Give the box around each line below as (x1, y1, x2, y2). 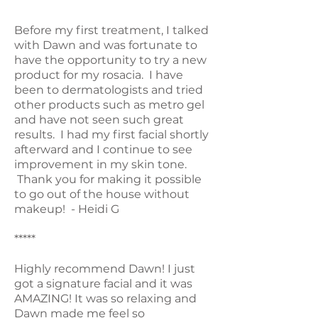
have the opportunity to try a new (14, 53, 207, 67)
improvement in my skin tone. (14, 157, 187, 171)
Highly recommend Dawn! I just (14, 261, 195, 275)
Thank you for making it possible (14, 172, 202, 186)
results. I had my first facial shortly (14, 127, 209, 141)
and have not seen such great (14, 112, 184, 126)
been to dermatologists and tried (14, 82, 203, 97)
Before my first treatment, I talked (14, 23, 209, 37)
